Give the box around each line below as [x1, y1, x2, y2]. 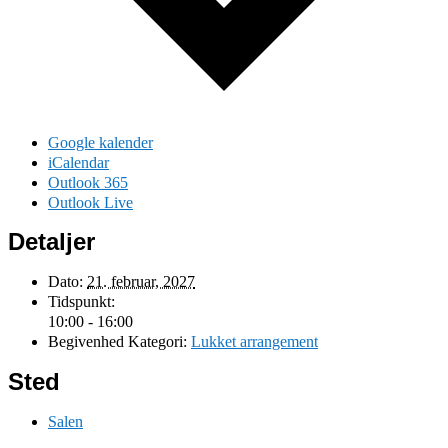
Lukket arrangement [191, 333, 318, 351]
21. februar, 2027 [87, 273, 195, 291]
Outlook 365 [48, 173, 128, 191]
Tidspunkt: [48, 293, 115, 311]
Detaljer [8, 228, 95, 256]
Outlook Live [48, 193, 133, 211]
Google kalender [48, 133, 153, 151]
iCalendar [48, 153, 109, 171]
